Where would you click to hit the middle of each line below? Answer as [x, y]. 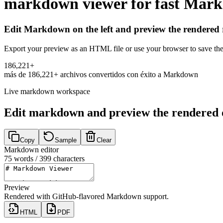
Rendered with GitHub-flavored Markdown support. [86, 197]
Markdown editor [31, 150]
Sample [66, 140]
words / [26, 159]
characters [68, 159]
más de [16, 74]
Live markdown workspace [47, 91]
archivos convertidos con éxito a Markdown [128, 74]
